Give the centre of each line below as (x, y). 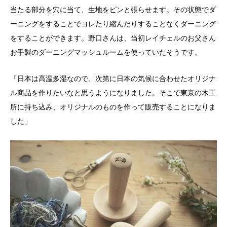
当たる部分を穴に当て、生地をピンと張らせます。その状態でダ (113, 9)
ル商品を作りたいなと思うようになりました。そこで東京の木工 (113, 92)
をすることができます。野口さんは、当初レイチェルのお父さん (113, 38)
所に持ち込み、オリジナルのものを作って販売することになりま (113, 107)
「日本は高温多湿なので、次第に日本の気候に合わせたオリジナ (113, 78)
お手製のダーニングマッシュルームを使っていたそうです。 (106, 52)
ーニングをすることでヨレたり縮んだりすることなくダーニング (113, 24)
